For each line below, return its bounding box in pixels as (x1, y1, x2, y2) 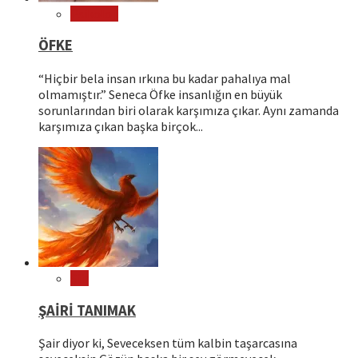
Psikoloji (70, 5, 118, 22)
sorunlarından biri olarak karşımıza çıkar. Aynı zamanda (38, 102, 339, 118)
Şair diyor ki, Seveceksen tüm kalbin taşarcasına (38, 335, 297, 352)
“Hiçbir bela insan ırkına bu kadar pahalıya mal (38, 70, 291, 86)
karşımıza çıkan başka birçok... (38, 118, 203, 134)
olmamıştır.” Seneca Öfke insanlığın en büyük (38, 86, 282, 102)
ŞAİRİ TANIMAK (38, 300, 136, 320)
